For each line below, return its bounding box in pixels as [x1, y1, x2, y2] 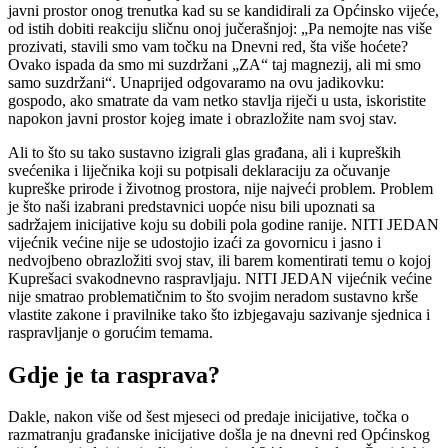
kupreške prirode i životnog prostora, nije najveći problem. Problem [8, 179, 433, 197]
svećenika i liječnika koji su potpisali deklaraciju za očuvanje [8, 161, 390, 179]
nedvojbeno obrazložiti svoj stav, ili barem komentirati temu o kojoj [8, 251, 431, 269]
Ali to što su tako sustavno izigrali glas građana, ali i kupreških [8, 143, 401, 161]
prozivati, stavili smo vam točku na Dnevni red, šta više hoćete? [8, 37, 408, 55]
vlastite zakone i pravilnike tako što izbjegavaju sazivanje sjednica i [8, 305, 430, 323]
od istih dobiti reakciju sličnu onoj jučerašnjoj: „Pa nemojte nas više [8, 19, 432, 37]
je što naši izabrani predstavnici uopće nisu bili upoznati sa [8, 197, 375, 215]
